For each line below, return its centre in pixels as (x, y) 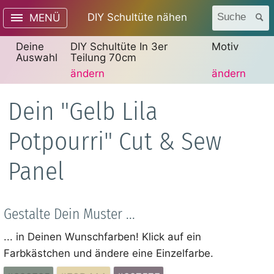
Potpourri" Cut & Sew (115, 141)
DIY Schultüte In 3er (119, 46)
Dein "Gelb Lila (83, 111)
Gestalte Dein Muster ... (70, 214)
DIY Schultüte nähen (137, 17)
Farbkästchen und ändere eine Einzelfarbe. (109, 253)
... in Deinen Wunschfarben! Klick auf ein (103, 236)
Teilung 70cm (103, 57)
